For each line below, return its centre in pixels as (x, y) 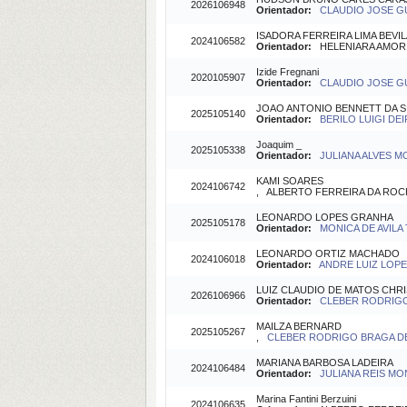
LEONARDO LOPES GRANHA (325, 217)
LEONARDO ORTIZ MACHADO (328, 253)
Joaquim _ (279, 144)
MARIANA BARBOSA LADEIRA (325, 362)
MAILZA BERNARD (299, 326)
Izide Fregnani (288, 72)
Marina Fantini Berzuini (306, 399)
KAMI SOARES (290, 181)
